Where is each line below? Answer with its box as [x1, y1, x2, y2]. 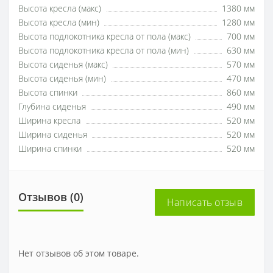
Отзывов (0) [18, 190, 83, 204]
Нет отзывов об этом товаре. [18, 247, 139, 259]
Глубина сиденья [18, 101, 86, 112]
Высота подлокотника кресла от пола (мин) [18, 45, 189, 56]
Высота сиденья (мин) [18, 73, 106, 84]
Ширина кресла [18, 115, 80, 126]
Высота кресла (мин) [18, 17, 99, 28]
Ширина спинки [18, 143, 82, 154]
